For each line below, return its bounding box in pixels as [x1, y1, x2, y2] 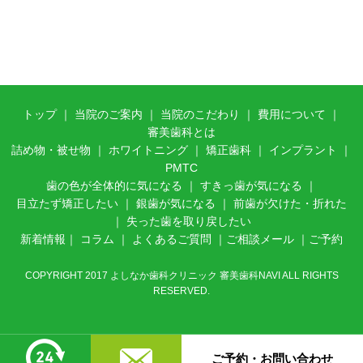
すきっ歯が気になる [200, 179, 302, 192]
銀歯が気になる [136, 197, 216, 210]
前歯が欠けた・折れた [233, 197, 347, 210]
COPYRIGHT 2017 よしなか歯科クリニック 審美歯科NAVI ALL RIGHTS [24, 270, 339, 281]
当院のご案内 [75, 108, 143, 121]
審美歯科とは [147, 126, 216, 139]
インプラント [269, 143, 337, 156]
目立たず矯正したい [16, 197, 118, 210]
